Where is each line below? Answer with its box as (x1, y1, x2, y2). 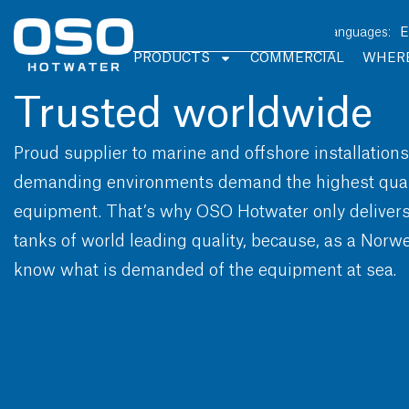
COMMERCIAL (250, 51, 345, 65)
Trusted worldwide (14, 93, 372, 135)
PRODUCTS (133, 51, 211, 65)
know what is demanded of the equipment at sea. (14, 262, 396, 279)
